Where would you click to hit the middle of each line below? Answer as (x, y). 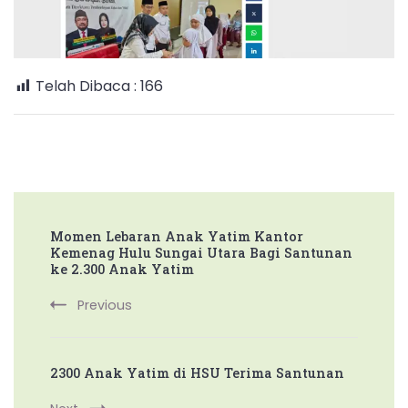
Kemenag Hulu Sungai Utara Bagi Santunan (201, 253)
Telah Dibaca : (86, 87)
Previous (105, 306)
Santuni (241, 24)
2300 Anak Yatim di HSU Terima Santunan (197, 373)
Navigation (82, 254)
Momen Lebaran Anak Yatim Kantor (177, 237)
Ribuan (239, 46)
